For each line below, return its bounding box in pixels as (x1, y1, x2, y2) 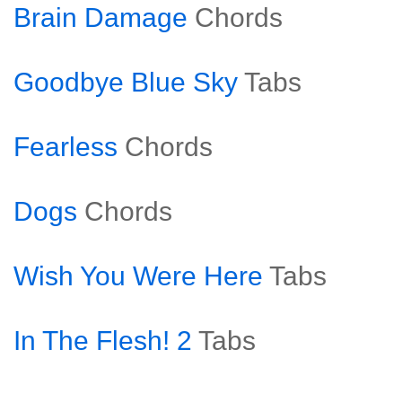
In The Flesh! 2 (13, 326, 192, 355)
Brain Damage (13, 3, 188, 32)
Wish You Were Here (13, 261, 263, 291)
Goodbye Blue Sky (13, 67, 238, 97)
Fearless (13, 132, 118, 162)
